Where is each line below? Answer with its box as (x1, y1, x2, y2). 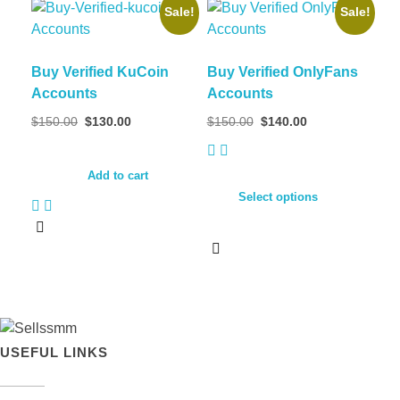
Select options (237, 189, 318, 204)
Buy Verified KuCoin (31, 63, 169, 79)
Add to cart (87, 168, 148, 182)
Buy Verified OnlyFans (206, 63, 358, 79)
